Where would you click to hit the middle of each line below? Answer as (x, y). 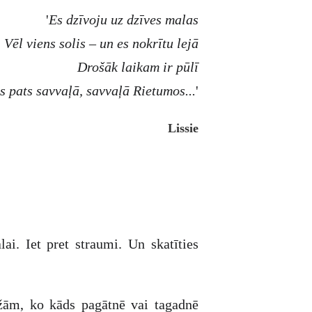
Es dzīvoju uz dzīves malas (124, 19)
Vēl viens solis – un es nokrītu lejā (101, 43)
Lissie (183, 128)
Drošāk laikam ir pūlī (138, 67)
